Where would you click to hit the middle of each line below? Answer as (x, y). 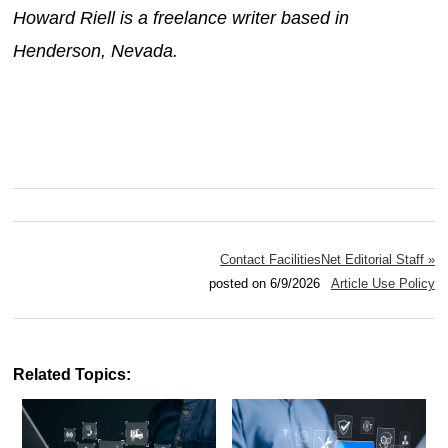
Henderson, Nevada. (96, 50)
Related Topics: (72, 374)
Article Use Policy (382, 283)
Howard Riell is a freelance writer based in (181, 17)
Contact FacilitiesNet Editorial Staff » (327, 259)
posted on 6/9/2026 (265, 283)
